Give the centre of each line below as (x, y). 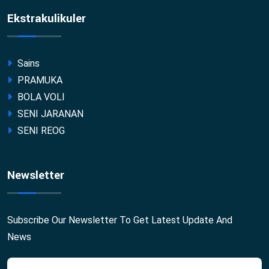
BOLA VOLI (40, 97)
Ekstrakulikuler (47, 18)
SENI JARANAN (49, 113)
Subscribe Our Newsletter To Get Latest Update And (120, 220)
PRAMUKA (39, 80)
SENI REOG (40, 130)
